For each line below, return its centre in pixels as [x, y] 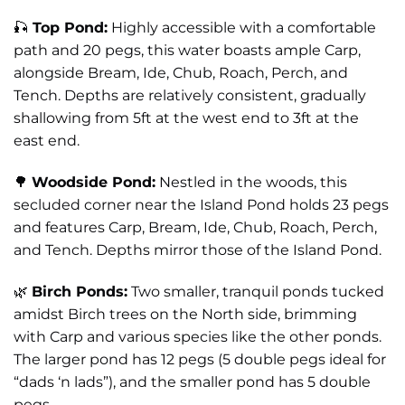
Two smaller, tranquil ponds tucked [256, 291]
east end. [47, 140]
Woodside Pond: [94, 182]
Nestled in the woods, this [251, 182]
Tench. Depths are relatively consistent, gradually [190, 95]
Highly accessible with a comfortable [242, 27]
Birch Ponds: [80, 291]
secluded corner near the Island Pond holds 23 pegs [201, 204]
